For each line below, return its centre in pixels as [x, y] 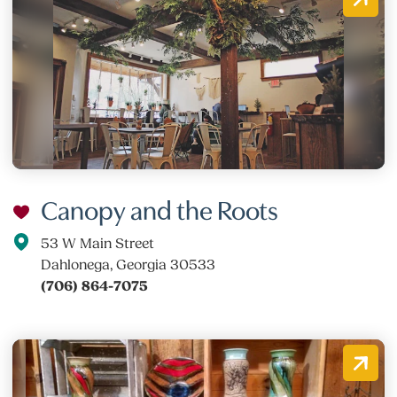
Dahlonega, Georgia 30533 [128, 265]
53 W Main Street [98, 243]
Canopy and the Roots [160, 208]
